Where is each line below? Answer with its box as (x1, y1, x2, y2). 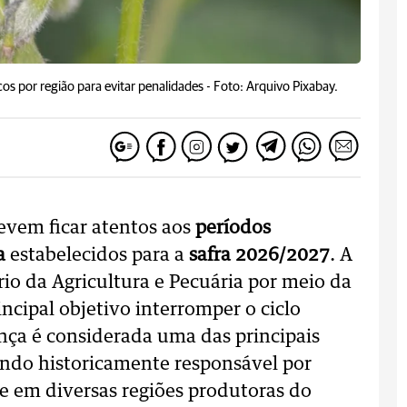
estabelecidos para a (5, 246, 189, 264)
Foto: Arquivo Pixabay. (213, 80, 338, 94)
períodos (191, 219, 271, 237)
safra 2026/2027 (189, 246, 330, 264)
